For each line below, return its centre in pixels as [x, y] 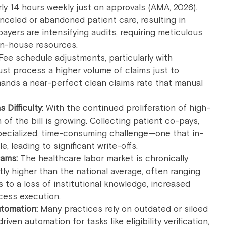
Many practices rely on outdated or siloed [123, 209]
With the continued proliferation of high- [127, 108]
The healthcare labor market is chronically [103, 159]
